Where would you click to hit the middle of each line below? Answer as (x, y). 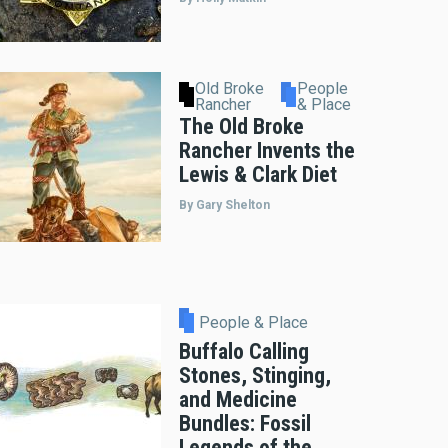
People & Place (254, 322)
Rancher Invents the (267, 151)
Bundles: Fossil (245, 423)
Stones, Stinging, (255, 375)
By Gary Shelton (224, 205)
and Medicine (238, 399)
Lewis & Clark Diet (258, 175)
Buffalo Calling (244, 351)
